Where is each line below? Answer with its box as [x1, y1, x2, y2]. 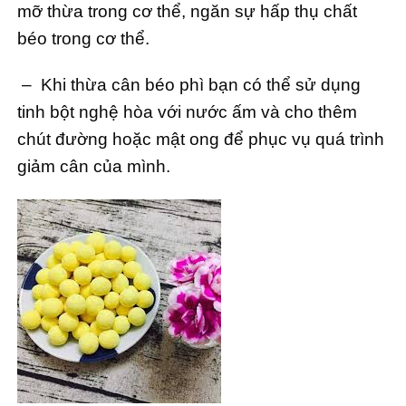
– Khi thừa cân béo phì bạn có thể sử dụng [17, 75, 361, 95]
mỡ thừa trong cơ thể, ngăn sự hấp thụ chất [17, 2, 357, 22]
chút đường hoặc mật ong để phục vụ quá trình [17, 130, 384, 150]
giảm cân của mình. [17, 157, 170, 177]
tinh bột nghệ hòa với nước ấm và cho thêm [17, 102, 357, 122]
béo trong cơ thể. [17, 29, 150, 49]
